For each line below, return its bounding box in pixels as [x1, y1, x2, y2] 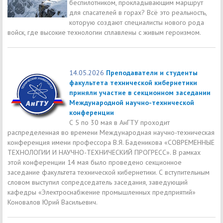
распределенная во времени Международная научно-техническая [7, 127, 215, 137]
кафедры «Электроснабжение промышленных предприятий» [7, 187, 196, 197]
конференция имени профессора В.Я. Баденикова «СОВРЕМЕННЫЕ [7, 137, 215, 147]
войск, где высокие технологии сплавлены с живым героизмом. [7, 27, 201, 37]
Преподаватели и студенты [106, 68, 198, 77]
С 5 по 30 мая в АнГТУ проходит [69, 117, 170, 127]
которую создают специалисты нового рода [69, 17, 204, 27]
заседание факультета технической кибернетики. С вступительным [7, 167, 210, 177]
